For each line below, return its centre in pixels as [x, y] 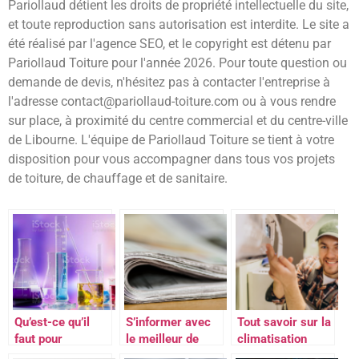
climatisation [272, 339]
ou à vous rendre [287, 102]
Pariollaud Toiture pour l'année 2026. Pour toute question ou [177, 63]
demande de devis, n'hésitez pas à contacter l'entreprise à [169, 83]
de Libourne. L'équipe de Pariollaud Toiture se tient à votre [171, 140]
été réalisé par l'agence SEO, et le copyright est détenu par [169, 44]
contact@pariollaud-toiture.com [150, 102]
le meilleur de [162, 339]
